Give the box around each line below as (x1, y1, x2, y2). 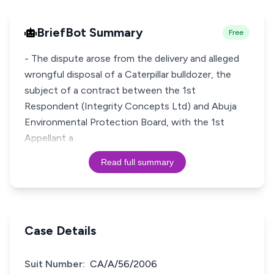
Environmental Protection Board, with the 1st (24, 116, 224, 128)
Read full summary (100, 157, 174, 167)
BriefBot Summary (37, 25, 143, 40)
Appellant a (24, 132, 73, 144)
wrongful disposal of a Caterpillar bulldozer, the (24, 68, 231, 80)
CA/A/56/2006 (90, 258, 157, 270)
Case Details (24, 223, 96, 238)
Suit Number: (24, 258, 85, 270)
